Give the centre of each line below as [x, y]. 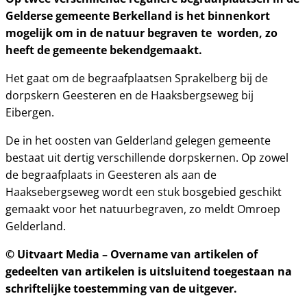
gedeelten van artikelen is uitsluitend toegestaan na [149, 271]
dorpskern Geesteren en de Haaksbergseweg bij [130, 95]
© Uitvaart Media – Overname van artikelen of [132, 254]
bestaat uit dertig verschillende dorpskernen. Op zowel [147, 158]
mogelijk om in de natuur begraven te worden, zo [142, 33]
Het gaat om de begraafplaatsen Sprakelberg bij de [137, 78]
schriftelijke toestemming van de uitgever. [121, 288]
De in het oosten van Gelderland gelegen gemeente [138, 140]
